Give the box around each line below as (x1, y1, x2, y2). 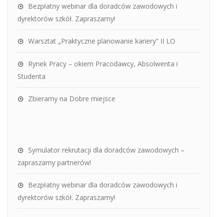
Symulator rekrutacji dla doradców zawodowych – (28, 145, 185, 155)
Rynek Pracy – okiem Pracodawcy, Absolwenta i (28, 59, 178, 68)
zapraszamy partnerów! (17, 157, 91, 167)
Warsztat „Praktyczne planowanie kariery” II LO (28, 36, 175, 46)
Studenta (17, 71, 46, 81)
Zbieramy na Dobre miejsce (28, 93, 115, 103)
